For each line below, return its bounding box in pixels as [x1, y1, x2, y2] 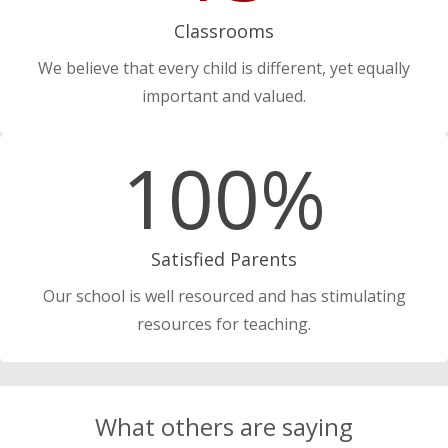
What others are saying [95, 410, 353, 444]
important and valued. [142, 84, 306, 107]
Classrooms [174, 19, 274, 44]
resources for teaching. [137, 313, 311, 336]
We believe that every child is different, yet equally [38, 56, 410, 79]
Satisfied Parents [151, 247, 297, 272]
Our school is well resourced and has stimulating [42, 285, 406, 308]
